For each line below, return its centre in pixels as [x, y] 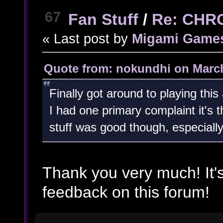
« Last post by [87, 39]
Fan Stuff [103, 20]
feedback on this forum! [126, 192]
